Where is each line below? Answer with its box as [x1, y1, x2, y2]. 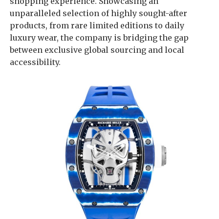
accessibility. [10, 57, 61, 67]
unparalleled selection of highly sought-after [10, 8, 187, 18]
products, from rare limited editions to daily [10, 21, 184, 30]
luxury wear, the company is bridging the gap [10, 33, 189, 43]
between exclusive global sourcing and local [10, 45, 184, 55]
